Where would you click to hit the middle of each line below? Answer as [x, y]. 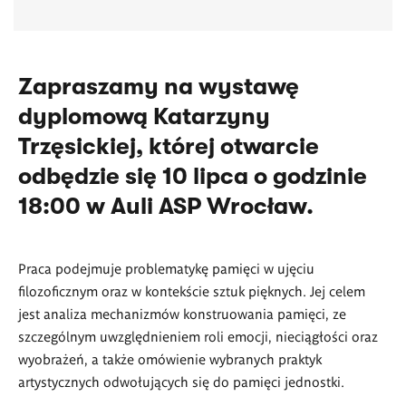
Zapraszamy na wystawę [159, 87]
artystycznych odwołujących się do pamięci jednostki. [181, 382]
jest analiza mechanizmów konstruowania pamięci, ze [182, 314]
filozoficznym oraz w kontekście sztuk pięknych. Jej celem [192, 291]
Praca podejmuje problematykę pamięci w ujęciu [166, 268]
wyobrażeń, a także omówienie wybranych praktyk [170, 359]
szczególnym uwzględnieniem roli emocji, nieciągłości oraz [198, 336]
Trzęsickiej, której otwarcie [169, 147]
